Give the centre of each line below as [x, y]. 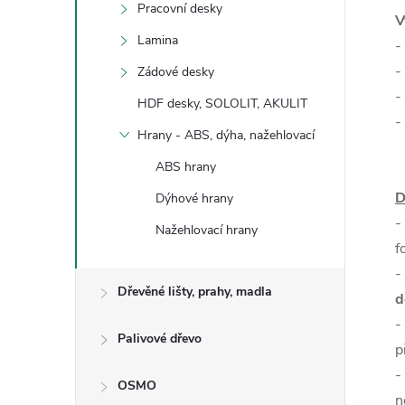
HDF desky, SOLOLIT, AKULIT [222, 103]
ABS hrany [186, 166]
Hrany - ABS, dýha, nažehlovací [226, 135]
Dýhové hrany [194, 198]
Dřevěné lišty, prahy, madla [195, 291]
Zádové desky [176, 71]
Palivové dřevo [160, 338]
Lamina [158, 40]
